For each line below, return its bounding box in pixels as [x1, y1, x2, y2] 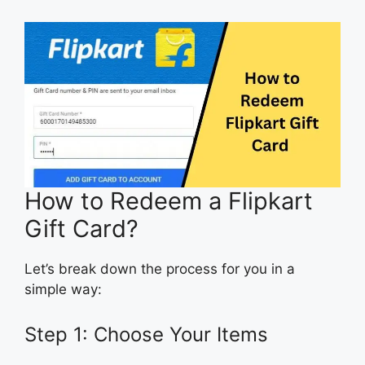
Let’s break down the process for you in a [24, 260, 295, 277]
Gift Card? [24, 213, 139, 243]
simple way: [24, 280, 102, 297]
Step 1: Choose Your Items [24, 323, 268, 347]
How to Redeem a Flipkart [24, 186, 313, 215]
